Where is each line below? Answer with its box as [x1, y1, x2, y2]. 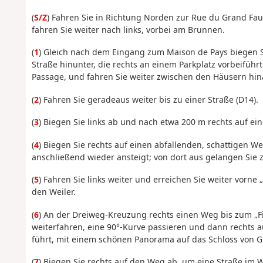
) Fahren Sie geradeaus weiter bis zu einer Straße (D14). [38, 93, 258, 105]
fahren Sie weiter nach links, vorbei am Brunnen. [31, 23, 225, 35]
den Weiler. [31, 186, 76, 198]
